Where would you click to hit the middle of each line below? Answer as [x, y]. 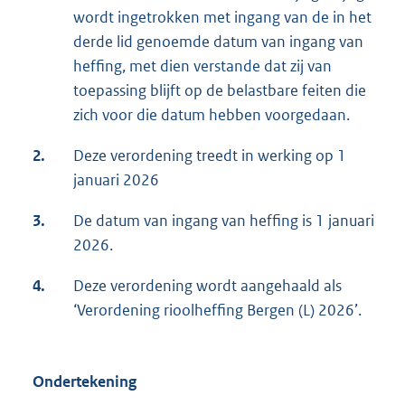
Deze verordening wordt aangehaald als [207, 286]
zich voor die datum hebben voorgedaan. [212, 115]
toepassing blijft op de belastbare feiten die [220, 91]
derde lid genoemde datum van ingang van [218, 42]
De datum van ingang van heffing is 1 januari [224, 221]
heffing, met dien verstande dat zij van [202, 66]
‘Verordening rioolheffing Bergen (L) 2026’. [217, 311]
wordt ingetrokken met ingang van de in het [222, 18]
